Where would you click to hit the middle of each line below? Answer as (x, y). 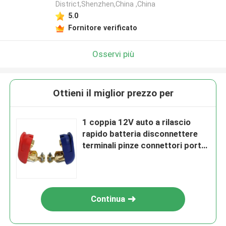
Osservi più (113, 54)
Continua (108, 199)
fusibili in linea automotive (132, 157)
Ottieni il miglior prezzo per (113, 93)
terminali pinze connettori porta (144, 146)
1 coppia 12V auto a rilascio (137, 122)
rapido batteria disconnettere (140, 134)
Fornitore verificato (102, 27)
